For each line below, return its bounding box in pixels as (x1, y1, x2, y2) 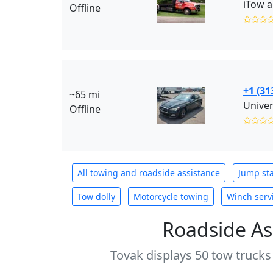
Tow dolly (77, 191, 115, 202)
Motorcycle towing (133, 191, 208, 202)
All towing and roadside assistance (77, 167, 220, 179)
